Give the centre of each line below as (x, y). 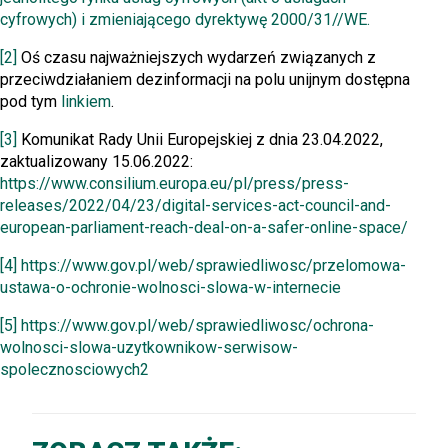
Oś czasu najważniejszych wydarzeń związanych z (196, 57)
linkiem (86, 101)
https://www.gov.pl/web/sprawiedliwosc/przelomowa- (213, 265)
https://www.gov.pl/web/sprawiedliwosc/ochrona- (197, 325)
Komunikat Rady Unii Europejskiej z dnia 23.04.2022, (200, 139)
